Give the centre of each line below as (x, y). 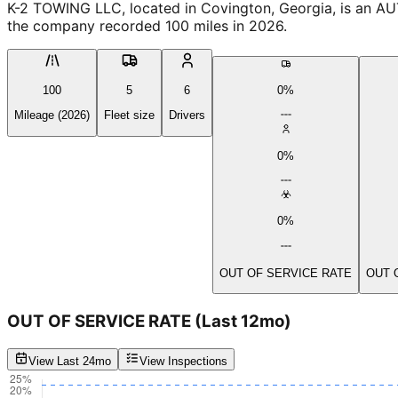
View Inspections (183, 361)
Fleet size (129, 115)
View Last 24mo (70, 361)
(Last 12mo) (243, 322)
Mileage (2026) (52, 115)
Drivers (187, 115)
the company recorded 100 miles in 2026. (147, 25)
